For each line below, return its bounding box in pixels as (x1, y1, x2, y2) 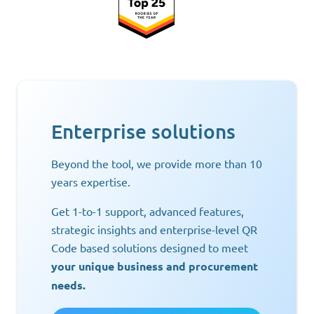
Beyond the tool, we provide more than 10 (51, 156, 262, 170)
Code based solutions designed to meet (51, 240, 248, 254)
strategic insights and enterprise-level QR (51, 221, 257, 236)
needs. (51, 277, 86, 292)
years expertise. (51, 174, 130, 189)
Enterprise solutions (51, 118, 235, 143)
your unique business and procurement (51, 258, 258, 273)
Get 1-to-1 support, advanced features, (51, 203, 244, 218)
